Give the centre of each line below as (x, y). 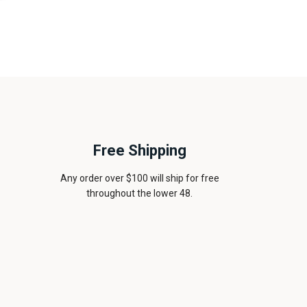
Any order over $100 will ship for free (139, 178)
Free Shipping (140, 150)
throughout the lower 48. (140, 193)
